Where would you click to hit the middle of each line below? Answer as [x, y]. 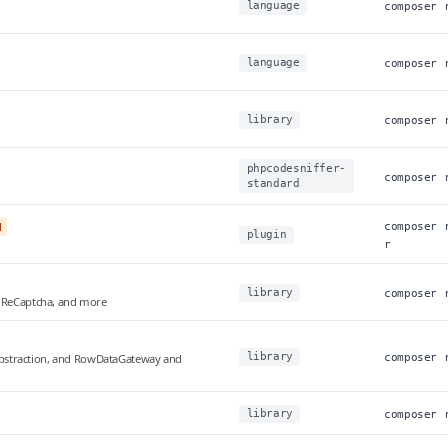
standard [273, 184]
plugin [266, 235]
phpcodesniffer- [296, 169]
